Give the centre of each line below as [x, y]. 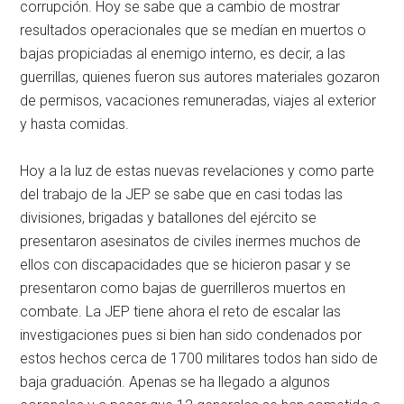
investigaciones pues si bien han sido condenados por [191, 335]
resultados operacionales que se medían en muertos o [193, 30]
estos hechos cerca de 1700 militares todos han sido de [199, 358]
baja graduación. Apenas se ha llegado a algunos [175, 381]
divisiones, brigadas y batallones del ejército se [169, 217]
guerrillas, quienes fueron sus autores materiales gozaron [200, 77]
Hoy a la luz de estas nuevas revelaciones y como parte [197, 170]
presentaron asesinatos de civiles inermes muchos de [191, 241]
